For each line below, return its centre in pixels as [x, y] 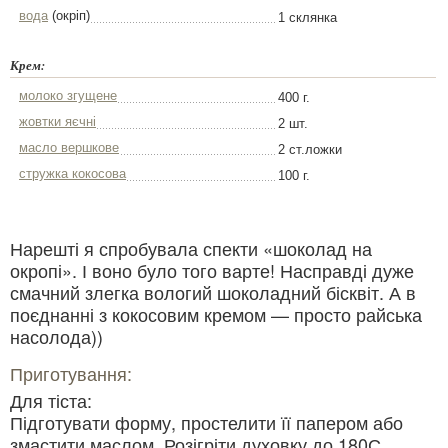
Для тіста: [51, 400]
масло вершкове [69, 148]
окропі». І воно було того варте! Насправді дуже [212, 270]
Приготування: [71, 373]
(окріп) [69, 16]
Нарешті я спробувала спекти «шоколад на [191, 248]
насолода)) [56, 336]
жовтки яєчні [57, 122]
